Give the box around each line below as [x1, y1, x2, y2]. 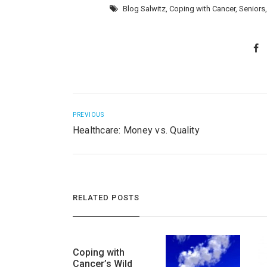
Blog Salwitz [123, 4, 166, 13]
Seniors [239, 4, 266, 13]
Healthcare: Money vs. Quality [72, 125, 200, 136]
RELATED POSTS [72, 193, 139, 202]
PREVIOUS [72, 111, 104, 119]
